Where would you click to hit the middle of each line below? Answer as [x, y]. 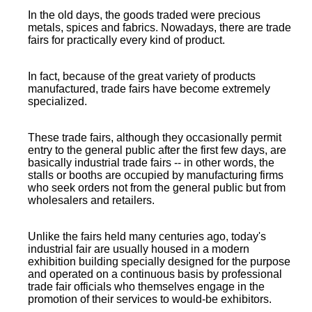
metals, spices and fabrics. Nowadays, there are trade [159, 28]
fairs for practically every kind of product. [126, 40]
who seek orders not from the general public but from [157, 188]
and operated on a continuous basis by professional [155, 274]
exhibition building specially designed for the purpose [159, 262]
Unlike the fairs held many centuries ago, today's [147, 236]
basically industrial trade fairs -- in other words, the [151, 163]
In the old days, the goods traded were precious [144, 15]
